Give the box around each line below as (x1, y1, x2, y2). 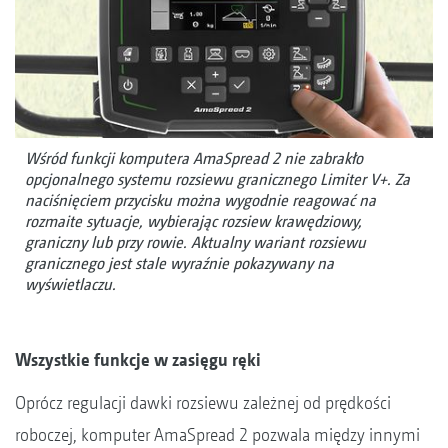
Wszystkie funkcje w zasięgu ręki (15, 348, 261, 370)
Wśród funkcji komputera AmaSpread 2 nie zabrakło (25, 148, 363, 168)
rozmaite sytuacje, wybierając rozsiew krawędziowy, (25, 211, 362, 231)
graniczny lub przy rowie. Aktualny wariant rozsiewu (25, 232, 366, 252)
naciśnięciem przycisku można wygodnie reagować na (25, 190, 376, 210)
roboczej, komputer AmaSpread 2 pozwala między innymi (15, 423, 420, 445)
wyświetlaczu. (25, 274, 116, 294)
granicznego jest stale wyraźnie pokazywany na (25, 253, 334, 273)
